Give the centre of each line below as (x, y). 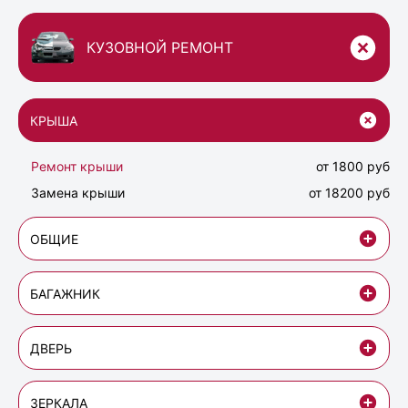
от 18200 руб (349, 193)
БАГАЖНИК (65, 293)
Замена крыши (78, 193)
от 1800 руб (353, 167)
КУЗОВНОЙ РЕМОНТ (160, 48)
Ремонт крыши (77, 167)
